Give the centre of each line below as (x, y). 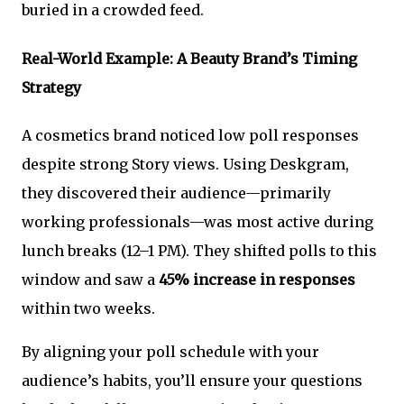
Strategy (51, 87)
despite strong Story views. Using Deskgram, (185, 164)
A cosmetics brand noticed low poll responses (190, 135)
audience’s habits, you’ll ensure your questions (192, 380)
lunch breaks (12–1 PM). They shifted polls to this (199, 250)
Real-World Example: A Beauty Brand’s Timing (189, 58)
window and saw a (90, 279)
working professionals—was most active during (197, 221)
